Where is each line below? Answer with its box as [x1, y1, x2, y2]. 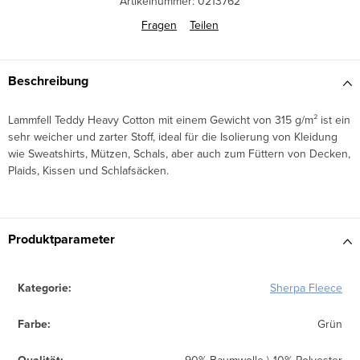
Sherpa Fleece [270, 280, 342, 297]
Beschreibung [8, 72, 88, 91]
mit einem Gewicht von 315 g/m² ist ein [158, 112, 350, 129]
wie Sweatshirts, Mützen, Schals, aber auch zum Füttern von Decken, [8, 145, 350, 162]
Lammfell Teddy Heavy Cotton [8, 112, 158, 129]
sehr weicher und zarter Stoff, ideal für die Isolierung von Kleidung [8, 129, 337, 145]
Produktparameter [8, 230, 115, 249]
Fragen [141, 17, 177, 34]
